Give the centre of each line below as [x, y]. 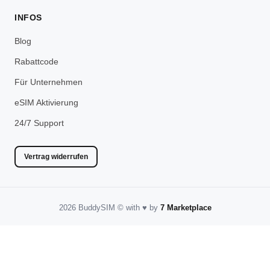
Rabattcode [36, 61]
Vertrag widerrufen [56, 156]
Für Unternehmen [49, 82]
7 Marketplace [186, 207]
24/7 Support [39, 123]
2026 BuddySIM [88, 207]
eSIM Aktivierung [46, 102]
